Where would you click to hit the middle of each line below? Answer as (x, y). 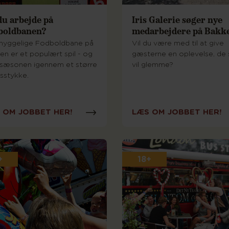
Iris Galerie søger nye (177, 19)
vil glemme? (153, 65)
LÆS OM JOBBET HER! (177, 112)
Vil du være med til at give (178, 44)
